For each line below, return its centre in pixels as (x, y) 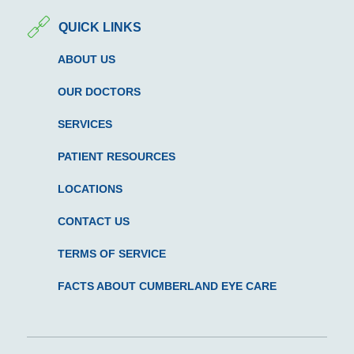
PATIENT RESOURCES (116, 157)
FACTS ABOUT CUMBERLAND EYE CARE (167, 286)
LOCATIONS (90, 189)
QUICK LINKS (100, 27)
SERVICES (85, 124)
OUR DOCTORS (99, 92)
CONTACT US (93, 222)
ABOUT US (86, 60)
